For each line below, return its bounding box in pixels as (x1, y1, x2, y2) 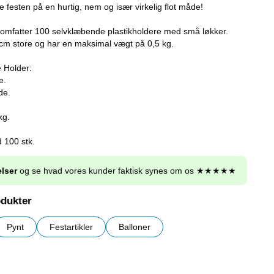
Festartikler (50, 222, 93, 232)
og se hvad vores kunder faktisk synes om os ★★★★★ (17, 166, 236, 176)
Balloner (119, 222, 150, 232)
